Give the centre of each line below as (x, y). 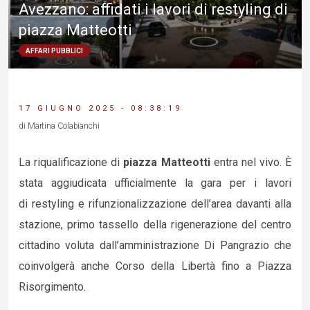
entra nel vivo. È (250, 162)
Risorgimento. (52, 287)
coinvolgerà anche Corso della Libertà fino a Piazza (155, 266)
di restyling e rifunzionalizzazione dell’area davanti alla (155, 204)
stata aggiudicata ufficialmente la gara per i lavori (155, 183)
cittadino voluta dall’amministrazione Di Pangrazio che (155, 245)
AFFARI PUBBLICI (54, 51)
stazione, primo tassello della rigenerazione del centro (155, 225)
